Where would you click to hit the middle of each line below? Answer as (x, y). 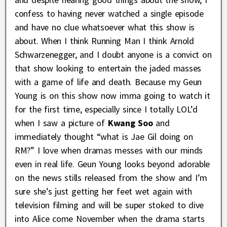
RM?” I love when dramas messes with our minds (109, 150)
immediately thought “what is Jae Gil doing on (104, 137)
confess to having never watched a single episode (109, 14)
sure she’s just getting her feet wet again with (103, 192)
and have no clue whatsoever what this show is (105, 27)
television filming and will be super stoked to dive (109, 205)
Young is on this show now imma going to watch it (112, 96)
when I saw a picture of (60, 123)
